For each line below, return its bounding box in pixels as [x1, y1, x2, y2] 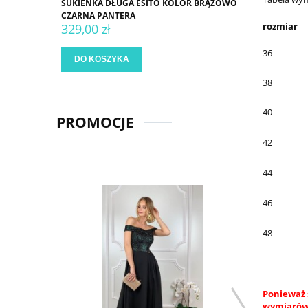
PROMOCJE [56, 113, 134, 133]
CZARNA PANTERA [61, 10, 135, 22]
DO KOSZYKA [74, 54, 129, 65]
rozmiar [263, 20, 298, 33]
